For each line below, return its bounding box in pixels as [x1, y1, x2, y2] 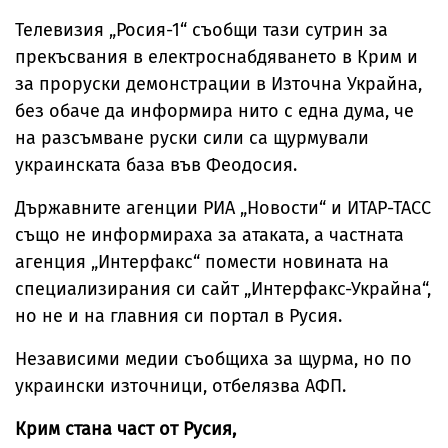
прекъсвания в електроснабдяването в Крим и [15, 46, 418, 68]
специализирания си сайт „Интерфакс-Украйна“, [15, 278, 431, 300]
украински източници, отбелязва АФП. [15, 375, 351, 397]
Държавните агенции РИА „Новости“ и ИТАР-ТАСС [15, 197, 431, 219]
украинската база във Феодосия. [15, 154, 302, 176]
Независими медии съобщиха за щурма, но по [15, 348, 412, 370]
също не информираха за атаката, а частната [15, 224, 404, 246]
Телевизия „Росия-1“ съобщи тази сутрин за [15, 19, 388, 41]
